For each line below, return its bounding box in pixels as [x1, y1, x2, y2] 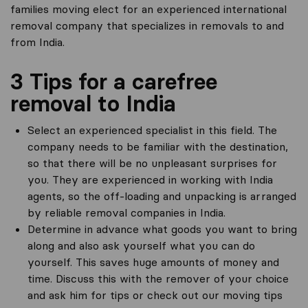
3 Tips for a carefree [10, 68, 217, 95]
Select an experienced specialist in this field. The [27, 123, 277, 137]
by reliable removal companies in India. [27, 206, 225, 219]
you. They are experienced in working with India [27, 173, 273, 186]
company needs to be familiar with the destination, [27, 140, 288, 153]
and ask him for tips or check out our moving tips [27, 288, 283, 302]
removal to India [10, 90, 176, 117]
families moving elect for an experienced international [10, 2, 287, 16]
